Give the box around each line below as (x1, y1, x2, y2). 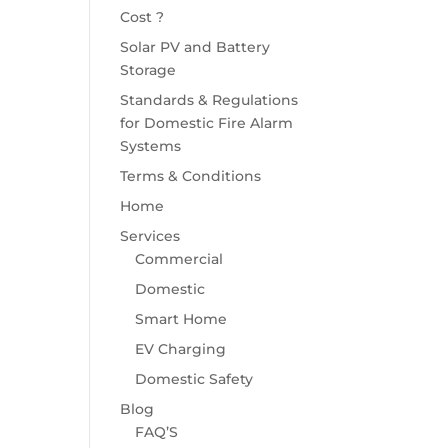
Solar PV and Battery (120, 38, 271, 57)
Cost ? (120, 8, 165, 27)
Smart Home (135, 310, 228, 329)
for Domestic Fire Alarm (120, 114, 294, 133)
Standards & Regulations (120, 91, 299, 110)
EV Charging (135, 340, 227, 359)
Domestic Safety (135, 370, 254, 389)
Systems (120, 137, 182, 156)
